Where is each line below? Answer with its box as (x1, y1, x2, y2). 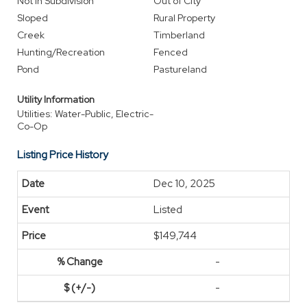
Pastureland (153, 63, 207, 75)
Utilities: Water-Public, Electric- (17, 108, 153, 120)
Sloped (17, 12, 48, 24)
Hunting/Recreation (17, 46, 105, 58)
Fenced (153, 46, 188, 58)
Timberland (153, 29, 205, 41)
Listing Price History (17, 148, 108, 162)
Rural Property (153, 12, 215, 24)
